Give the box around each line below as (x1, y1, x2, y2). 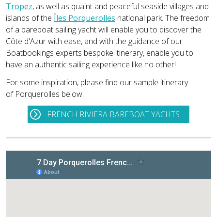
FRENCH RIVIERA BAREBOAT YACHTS (47, 109, 180, 120)
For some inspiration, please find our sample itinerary (6, 77, 188, 88)
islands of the (6, 12, 54, 23)
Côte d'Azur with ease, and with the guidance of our (6, 35, 183, 46)
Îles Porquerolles (54, 12, 115, 23)
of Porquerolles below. (6, 88, 84, 99)
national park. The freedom (115, 12, 210, 23)
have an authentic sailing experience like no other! (6, 59, 176, 70)
